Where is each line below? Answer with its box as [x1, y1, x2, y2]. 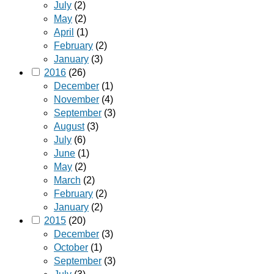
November [54, 94, 99, 105]
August [54, 121, 84, 132]
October [54, 242, 88, 253]
